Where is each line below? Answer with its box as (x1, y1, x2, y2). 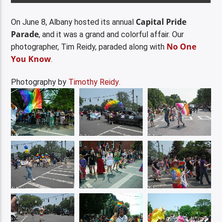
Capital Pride (136, 16, 187, 27)
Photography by (11, 77, 69, 87)
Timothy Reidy (68, 77, 119, 87)
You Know (11, 53, 52, 64)
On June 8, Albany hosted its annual (11, 17, 136, 27)
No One (166, 41, 197, 52)
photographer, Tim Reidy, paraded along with (11, 42, 167, 52)
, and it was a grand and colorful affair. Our (39, 29, 184, 39)
